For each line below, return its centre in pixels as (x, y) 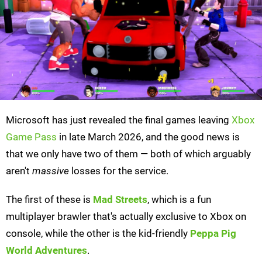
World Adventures (46, 250)
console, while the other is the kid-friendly (98, 233)
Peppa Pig (213, 233)
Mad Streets (120, 199)
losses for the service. (119, 170)
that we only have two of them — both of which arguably (128, 154)
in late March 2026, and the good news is (148, 137)
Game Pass (31, 137)
